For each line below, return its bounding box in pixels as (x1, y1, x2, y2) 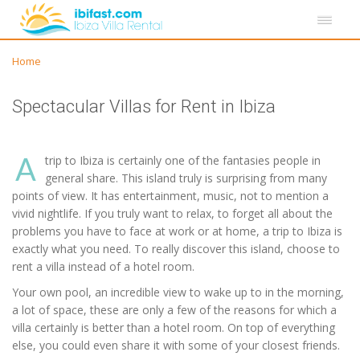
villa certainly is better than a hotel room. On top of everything (12, 320, 335, 335)
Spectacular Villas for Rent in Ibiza (12, 96, 276, 117)
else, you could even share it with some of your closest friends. (12, 337, 340, 353)
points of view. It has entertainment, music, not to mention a (12, 188, 329, 203)
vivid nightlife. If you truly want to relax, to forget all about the (12, 206, 333, 221)
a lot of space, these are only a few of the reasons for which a (12, 302, 337, 317)
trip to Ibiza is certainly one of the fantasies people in (45, 153, 321, 168)
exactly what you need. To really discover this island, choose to (12, 241, 340, 256)
